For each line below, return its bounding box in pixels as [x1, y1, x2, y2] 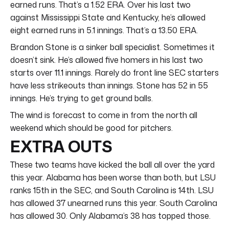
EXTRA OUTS [10, 134, 112, 157]
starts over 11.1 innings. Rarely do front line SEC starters [10, 66, 219, 78]
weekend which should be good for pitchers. [10, 122, 173, 133]
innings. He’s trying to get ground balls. [10, 92, 153, 104]
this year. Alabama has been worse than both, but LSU [10, 171, 216, 183]
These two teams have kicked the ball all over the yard [10, 158, 215, 170]
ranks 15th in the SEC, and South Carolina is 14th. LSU [10, 184, 214, 196]
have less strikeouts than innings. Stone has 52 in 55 [10, 79, 208, 91]
